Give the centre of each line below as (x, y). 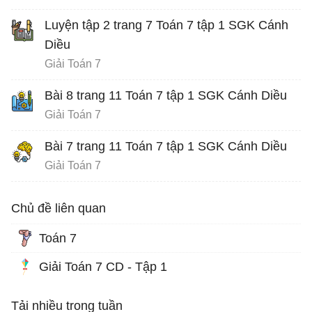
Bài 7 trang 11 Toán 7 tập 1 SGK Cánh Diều (166, 146)
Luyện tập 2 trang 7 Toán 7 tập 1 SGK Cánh (166, 25)
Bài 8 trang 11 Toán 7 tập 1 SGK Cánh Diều (166, 95)
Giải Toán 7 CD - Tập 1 (103, 266)
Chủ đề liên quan (58, 208)
